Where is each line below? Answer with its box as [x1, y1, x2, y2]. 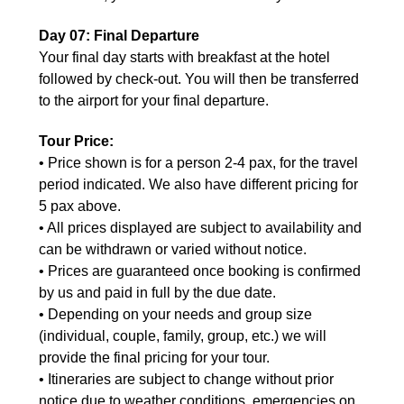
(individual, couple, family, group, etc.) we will [39, 327, 326, 344]
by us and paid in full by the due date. [39, 284, 276, 300]
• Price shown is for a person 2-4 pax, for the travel [39, 154, 358, 170]
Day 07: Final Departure [39, 27, 199, 43]
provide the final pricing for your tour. [39, 349, 270, 365]
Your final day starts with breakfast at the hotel [39, 49, 330, 65]
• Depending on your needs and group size [39, 306, 312, 322]
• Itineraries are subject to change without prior [39, 371, 334, 387]
